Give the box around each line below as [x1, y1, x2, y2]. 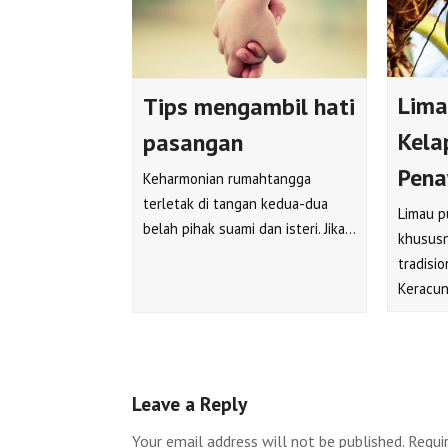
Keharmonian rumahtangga [143, 168, 311, 188]
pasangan [143, 126, 243, 158]
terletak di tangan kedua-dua [143, 193, 328, 213]
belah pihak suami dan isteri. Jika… [143, 218, 356, 238]
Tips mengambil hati [143, 90, 355, 122]
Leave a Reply [132, 391, 247, 417]
